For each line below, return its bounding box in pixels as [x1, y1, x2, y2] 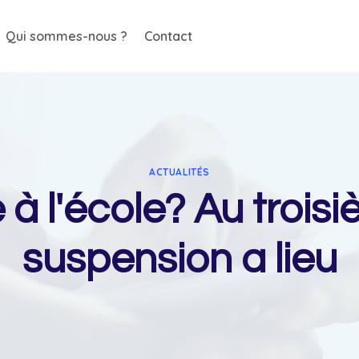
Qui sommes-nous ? [5, 28, 127, 44]
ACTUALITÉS [149, 165, 210, 178]
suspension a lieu [22, 237, 337, 281]
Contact [143, 28, 192, 44]
